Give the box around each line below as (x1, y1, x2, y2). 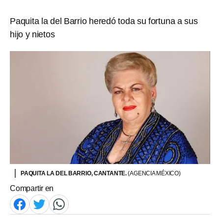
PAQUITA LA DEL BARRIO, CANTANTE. (21, 169, 128, 177)
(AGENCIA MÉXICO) (128, 169, 181, 177)
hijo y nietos (10, 29, 55, 39)
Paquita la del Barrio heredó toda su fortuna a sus (10, 16, 198, 26)
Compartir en (10, 184, 54, 192)
